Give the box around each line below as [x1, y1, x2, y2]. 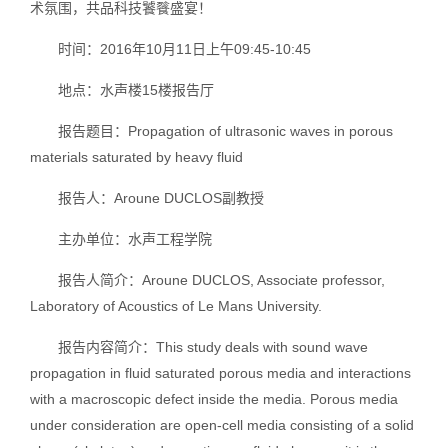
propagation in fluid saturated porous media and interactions [30, 365, 411, 382]
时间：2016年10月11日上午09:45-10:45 [58, 41, 311, 58]
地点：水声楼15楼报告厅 [58, 82, 214, 99]
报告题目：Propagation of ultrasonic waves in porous [58, 123, 393, 140]
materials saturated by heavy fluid [30, 149, 243, 166]
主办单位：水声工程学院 [58, 231, 212, 248]
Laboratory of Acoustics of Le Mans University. [30, 298, 322, 315]
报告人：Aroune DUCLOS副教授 [58, 190, 264, 207]
